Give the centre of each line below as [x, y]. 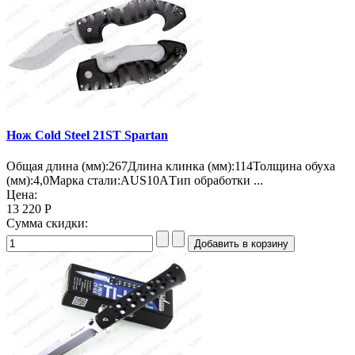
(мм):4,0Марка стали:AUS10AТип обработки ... [135, 180]
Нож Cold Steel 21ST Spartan [87, 135]
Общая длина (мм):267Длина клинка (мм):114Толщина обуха [171, 166]
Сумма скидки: [47, 223]
